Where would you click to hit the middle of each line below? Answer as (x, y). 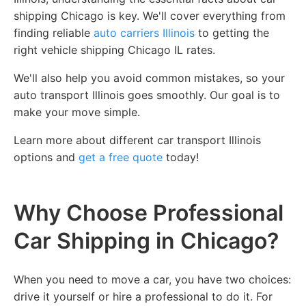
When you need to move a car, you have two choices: (152, 279)
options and (46, 157)
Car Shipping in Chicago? (146, 240)
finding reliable (54, 32)
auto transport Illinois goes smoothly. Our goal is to (147, 95)
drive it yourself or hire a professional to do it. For (143, 296)
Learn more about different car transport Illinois (137, 140)
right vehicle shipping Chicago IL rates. (116, 50)
